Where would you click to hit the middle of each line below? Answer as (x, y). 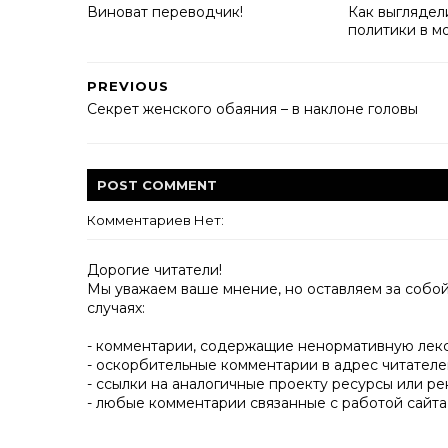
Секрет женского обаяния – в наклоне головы (252, 109)
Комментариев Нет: (155, 220)
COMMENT (179, 185)
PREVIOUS (128, 86)
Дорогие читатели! (154, 270)
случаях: (116, 308)
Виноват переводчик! (165, 11)
